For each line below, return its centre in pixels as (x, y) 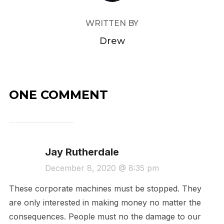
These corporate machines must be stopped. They (105, 188)
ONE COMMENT (58, 94)
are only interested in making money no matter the (105, 202)
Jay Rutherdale (82, 152)
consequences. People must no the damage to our (105, 216)
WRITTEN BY (112, 23)
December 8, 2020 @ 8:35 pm (102, 168)
